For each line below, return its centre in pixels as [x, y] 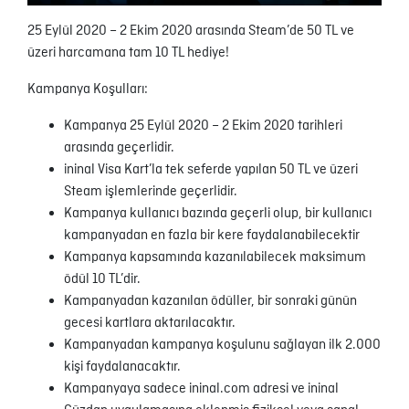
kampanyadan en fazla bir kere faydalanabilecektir [212, 236]
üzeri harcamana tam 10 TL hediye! [128, 53]
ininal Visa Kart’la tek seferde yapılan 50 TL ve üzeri [211, 170]
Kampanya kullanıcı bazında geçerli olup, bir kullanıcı [218, 214]
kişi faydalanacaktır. [122, 367]
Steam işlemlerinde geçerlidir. [151, 192]
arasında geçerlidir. [119, 148]
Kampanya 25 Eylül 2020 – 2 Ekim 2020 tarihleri [203, 126]
